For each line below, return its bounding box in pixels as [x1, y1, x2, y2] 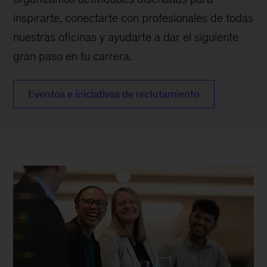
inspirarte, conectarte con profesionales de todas [13, 11, 254, 25]
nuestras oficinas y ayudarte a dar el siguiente [13, 30, 239, 44]
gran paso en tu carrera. [13, 49, 132, 63]
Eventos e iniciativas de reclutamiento [28, 88, 200, 101]
